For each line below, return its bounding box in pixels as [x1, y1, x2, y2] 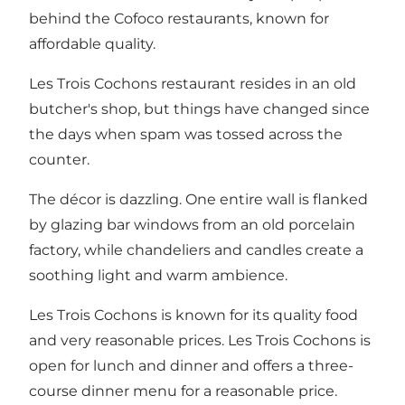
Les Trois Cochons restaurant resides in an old [29, 75, 356, 93]
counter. [29, 151, 89, 169]
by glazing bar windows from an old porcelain [29, 216, 355, 234]
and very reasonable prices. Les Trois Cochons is [29, 332, 371, 350]
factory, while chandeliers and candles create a [29, 241, 363, 259]
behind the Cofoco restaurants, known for [29, 10, 329, 28]
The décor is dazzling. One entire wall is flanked [29, 191, 368, 209]
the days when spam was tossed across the [29, 126, 343, 144]
